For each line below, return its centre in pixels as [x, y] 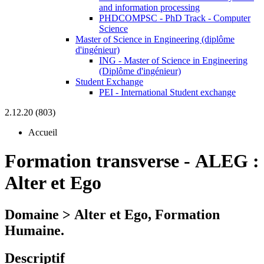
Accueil [43, 132]
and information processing [149, 7]
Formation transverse [92, 161]
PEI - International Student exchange [167, 92]
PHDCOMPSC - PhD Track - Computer [175, 18]
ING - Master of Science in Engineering [173, 60]
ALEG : [227, 161]
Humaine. [34, 230]
